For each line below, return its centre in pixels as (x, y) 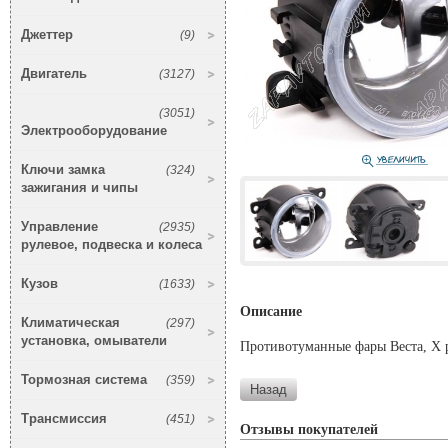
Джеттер (47, 35)
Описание (271, 312)
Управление (59, 227)
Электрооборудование (94, 131)
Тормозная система (84, 380)
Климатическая (70, 323)
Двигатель (54, 74)
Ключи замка (63, 170)
